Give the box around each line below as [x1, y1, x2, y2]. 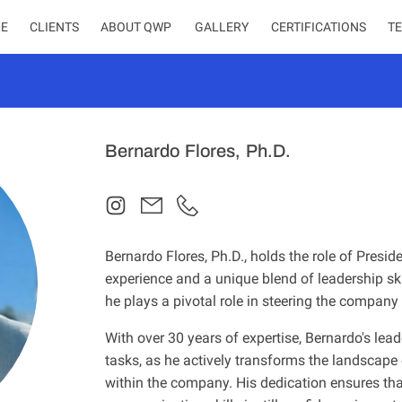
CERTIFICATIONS [271, 20, 366, 34]
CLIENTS [30, 20, 79, 34]
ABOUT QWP [100, 20, 171, 34]
